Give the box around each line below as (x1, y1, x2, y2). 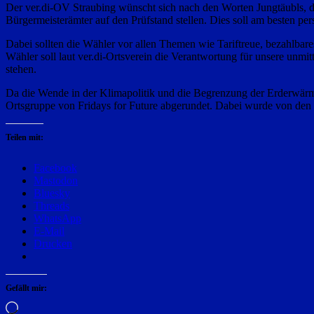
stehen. (6, 63, 36, 76)
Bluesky (34, 187, 70, 200)
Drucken (34, 238, 72, 250)
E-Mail (34, 225, 64, 238)
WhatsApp (34, 212, 81, 225)
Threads (34, 200, 69, 212)
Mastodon (34, 175, 78, 187)
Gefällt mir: (6, 283, 47, 294)
